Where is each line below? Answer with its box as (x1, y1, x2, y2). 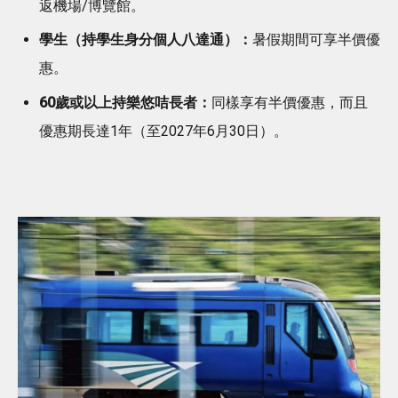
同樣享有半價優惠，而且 (211, 93, 368, 111)
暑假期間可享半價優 (252, 31, 380, 49)
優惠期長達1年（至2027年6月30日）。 (39, 122, 288, 139)
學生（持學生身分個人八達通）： (39, 31, 252, 49)
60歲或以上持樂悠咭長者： (39, 93, 211, 111)
